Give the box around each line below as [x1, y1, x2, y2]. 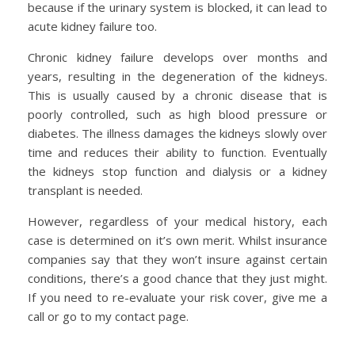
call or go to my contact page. [28, 307, 189, 324]
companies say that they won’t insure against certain [28, 250, 327, 267]
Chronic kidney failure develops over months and [28, 48, 327, 65]
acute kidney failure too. [28, 17, 157, 34]
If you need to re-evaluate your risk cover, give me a [28, 288, 327, 305]
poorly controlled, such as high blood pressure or [28, 105, 327, 122]
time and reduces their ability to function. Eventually [28, 143, 327, 160]
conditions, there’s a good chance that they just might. [28, 269, 327, 286]
